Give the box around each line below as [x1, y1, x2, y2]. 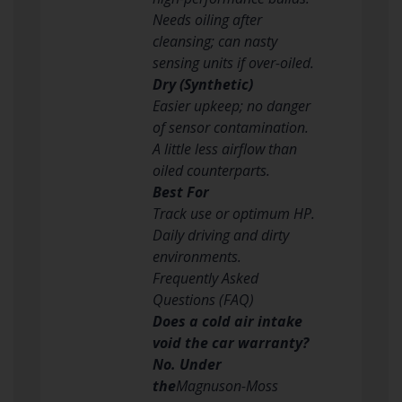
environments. [152, 246, 241, 267]
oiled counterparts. [152, 160, 270, 180]
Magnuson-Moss [175, 375, 278, 396]
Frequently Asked [152, 267, 258, 288]
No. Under [152, 354, 222, 374]
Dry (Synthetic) [152, 74, 253, 94]
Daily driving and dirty [152, 224, 289, 245]
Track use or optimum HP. [152, 203, 315, 223]
